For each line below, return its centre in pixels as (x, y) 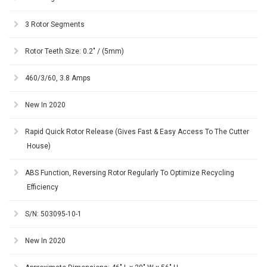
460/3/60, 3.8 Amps (58, 78)
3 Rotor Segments (55, 25)
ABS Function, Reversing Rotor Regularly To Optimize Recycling (130, 173)
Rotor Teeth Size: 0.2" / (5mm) (74, 52)
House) (39, 146)
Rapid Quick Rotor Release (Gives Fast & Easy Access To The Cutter (137, 132)
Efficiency (43, 187)
